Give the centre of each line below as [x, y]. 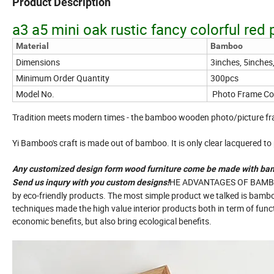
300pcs [224, 78]
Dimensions [38, 62]
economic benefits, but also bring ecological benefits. [112, 221]
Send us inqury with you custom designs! [91, 183]
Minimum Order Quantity [63, 78]
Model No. [35, 94]
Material [32, 46]
